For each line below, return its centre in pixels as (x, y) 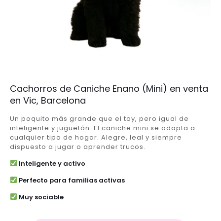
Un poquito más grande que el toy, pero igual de (99, 118)
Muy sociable (40, 197)
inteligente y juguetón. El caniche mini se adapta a (103, 128)
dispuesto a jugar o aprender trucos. (78, 147)
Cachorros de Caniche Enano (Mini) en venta (109, 88)
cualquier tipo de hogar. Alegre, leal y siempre (96, 137)
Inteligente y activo (51, 163)
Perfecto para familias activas (71, 180)
